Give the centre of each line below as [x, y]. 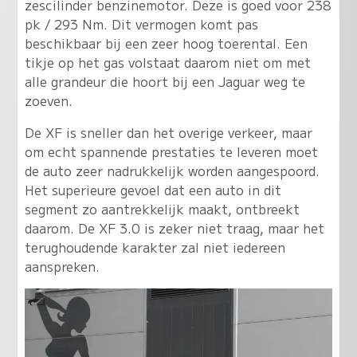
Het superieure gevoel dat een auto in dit [153, 190]
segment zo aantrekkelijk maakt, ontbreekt [162, 209]
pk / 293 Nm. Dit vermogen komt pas [141, 24]
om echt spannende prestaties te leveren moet [171, 151]
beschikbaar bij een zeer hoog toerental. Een [166, 43]
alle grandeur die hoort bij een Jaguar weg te [165, 81]
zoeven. [48, 100]
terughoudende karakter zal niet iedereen [155, 247]
